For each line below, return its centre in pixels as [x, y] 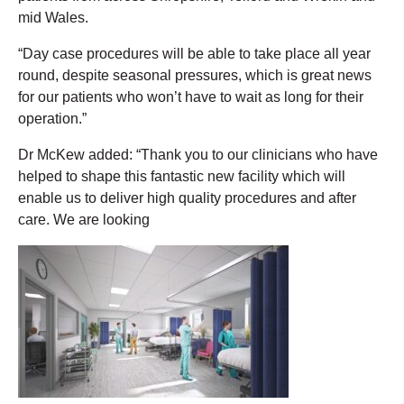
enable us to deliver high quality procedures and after [187, 197]
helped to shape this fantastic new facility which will [182, 176]
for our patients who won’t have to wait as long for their [191, 96]
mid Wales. [53, 17]
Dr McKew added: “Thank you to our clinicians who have [198, 154]
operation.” [52, 118]
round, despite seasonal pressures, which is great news [195, 75]
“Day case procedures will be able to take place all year [194, 53]
